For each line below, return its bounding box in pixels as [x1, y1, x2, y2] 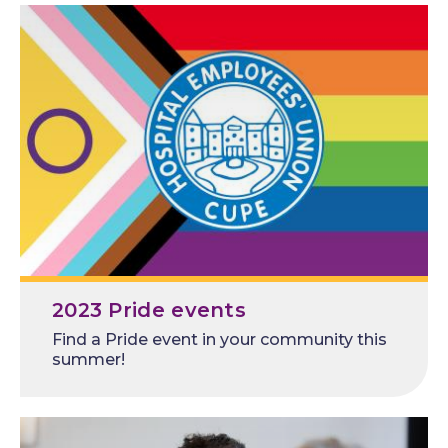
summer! [52, 350, 125, 370]
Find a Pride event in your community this [52, 330, 387, 350]
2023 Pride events [52, 298, 247, 323]
